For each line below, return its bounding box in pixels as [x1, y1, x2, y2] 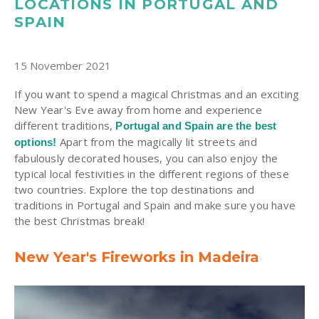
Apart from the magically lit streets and [56, 135, 257, 150]
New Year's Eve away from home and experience [14, 103, 262, 117]
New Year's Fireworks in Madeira [14, 249, 259, 266]
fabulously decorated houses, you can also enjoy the [14, 151, 278, 166]
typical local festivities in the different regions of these [14, 167, 289, 182]
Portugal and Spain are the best [115, 120, 277, 132]
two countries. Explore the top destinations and [14, 182, 255, 197]
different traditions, [14, 118, 116, 133]
